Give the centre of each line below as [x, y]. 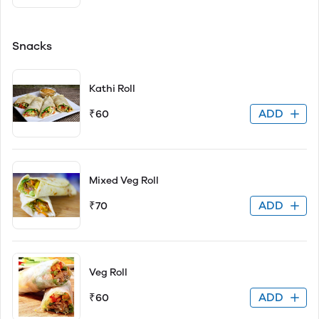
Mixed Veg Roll [124, 181]
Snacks [32, 46]
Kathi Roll [112, 89]
